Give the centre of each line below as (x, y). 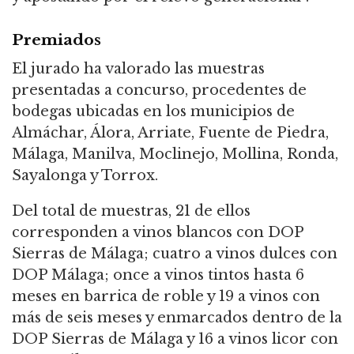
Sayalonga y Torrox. (85, 175)
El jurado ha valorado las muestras (138, 68)
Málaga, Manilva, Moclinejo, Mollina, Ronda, (175, 154)
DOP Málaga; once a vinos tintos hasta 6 (158, 275)
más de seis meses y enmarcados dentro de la (177, 317)
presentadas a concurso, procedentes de (159, 90)
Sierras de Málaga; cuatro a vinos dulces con (175, 253)
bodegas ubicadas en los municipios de (153, 111)
